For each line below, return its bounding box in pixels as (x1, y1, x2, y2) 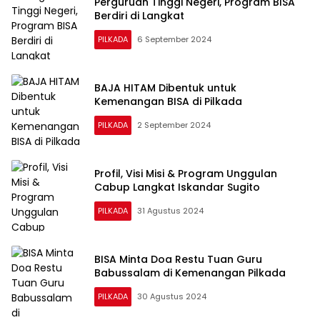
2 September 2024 (137, 119, 211, 131)
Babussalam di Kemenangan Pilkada (94, 266, 286, 280)
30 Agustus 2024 (137, 291, 206, 302)
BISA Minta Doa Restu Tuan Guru (94, 252, 262, 266)
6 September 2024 (137, 34, 211, 45)
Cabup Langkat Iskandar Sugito (94, 180, 260, 194)
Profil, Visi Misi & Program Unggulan (94, 166, 277, 181)
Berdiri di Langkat (94, 9, 184, 23)
